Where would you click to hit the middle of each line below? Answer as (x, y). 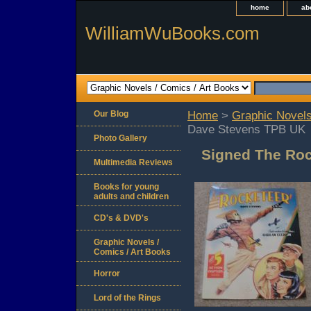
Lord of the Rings (127, 298)
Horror (107, 274)
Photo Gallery (120, 138)
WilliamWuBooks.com (173, 33)
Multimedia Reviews (133, 163)
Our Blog (111, 114)
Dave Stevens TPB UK (246, 130)
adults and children (131, 197)
